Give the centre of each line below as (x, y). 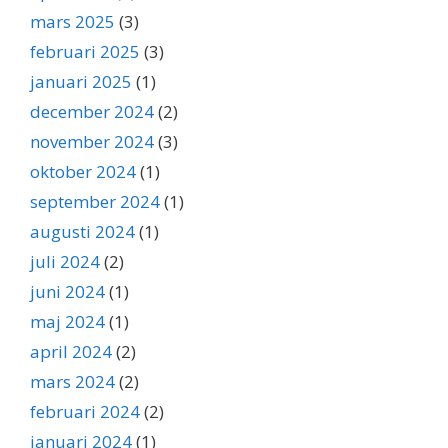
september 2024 (95, 202)
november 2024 (92, 142)
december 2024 (92, 112)
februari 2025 (85, 52)
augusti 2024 (82, 232)
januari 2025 (81, 82)
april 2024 (71, 352)
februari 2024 (85, 412)
